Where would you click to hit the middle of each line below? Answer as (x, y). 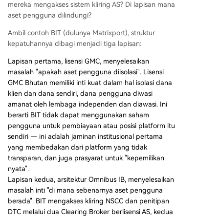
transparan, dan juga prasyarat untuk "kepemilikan (86, 158)
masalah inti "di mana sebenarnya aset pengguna (85, 190)
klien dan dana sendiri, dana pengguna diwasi (80, 94)
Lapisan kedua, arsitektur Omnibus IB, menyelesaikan (91, 180)
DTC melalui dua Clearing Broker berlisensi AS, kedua (90, 212)
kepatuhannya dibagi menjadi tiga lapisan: (75, 44)
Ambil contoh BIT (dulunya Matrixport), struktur (81, 33)
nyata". (18, 169)
